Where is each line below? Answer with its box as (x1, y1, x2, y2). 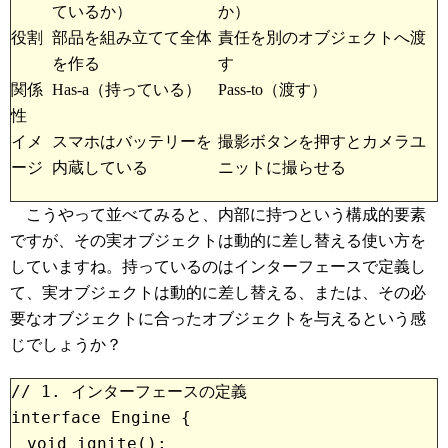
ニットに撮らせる (218, 159, 346, 176)
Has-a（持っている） (52, 81, 201, 98)
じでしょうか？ (10, 336, 122, 353)
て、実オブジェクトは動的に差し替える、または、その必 (10, 284, 426, 301)
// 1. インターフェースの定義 (11, 382, 247, 401)
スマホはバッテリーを (52, 133, 212, 150)
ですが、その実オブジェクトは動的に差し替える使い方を (10, 232, 426, 249)
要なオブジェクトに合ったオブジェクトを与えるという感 (10, 310, 426, 327)
